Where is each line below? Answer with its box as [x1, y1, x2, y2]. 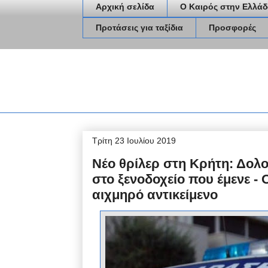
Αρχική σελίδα [96, 2, 154, 12]
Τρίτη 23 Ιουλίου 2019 [92, 135, 176, 145]
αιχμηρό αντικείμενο [92, 187, 218, 202]
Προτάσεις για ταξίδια [96, 23, 183, 33]
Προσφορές [209, 23, 256, 33]
